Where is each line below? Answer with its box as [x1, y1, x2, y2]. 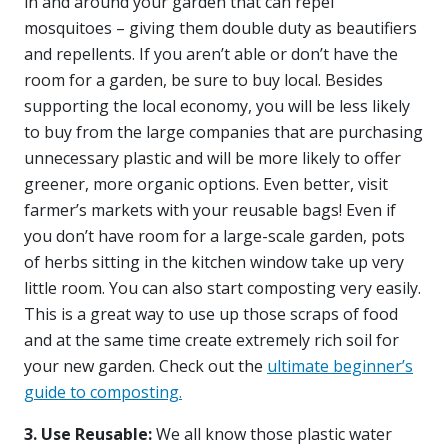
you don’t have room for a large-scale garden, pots [24, 224, 405, 247]
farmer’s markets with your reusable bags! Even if [24, 198, 396, 221]
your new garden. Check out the [24, 354, 267, 377]
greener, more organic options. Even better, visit [24, 172, 388, 195]
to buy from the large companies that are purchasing [24, 120, 423, 143]
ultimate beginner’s [267, 354, 413, 377]
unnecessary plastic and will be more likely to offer [24, 146, 401, 169]
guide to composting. [24, 380, 182, 403]
